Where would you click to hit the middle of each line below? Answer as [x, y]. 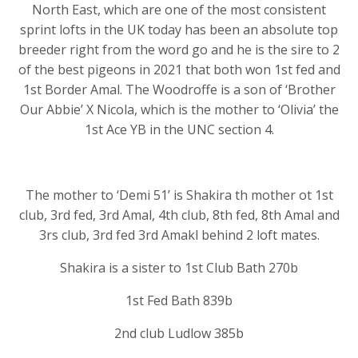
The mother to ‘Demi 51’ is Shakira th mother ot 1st [179, 195]
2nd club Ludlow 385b [179, 333]
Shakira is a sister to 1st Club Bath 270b [179, 267]
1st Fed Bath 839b [179, 300]
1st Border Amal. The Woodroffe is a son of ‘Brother [179, 89]
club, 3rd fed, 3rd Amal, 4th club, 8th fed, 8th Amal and [179, 215]
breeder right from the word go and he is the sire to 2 [179, 49]
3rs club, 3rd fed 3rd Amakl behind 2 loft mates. [179, 235]
